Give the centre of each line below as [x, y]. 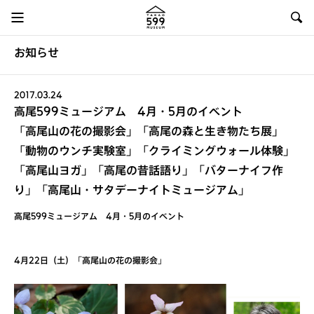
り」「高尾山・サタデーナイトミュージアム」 [132, 192]
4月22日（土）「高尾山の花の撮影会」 [94, 262]
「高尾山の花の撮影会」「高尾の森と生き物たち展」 [149, 133]
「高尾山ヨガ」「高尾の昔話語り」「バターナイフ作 [149, 172]
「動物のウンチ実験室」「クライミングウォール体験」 [154, 152]
